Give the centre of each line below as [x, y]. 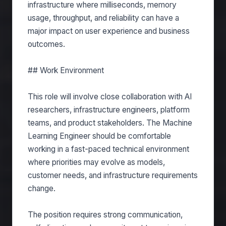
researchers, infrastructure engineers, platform [109, 110]
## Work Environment [66, 70]
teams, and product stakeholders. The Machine [110, 123]
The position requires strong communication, [105, 215]
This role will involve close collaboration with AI [110, 97]
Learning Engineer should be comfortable [99, 136]
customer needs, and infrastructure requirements [113, 175]
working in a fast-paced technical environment [108, 149]
